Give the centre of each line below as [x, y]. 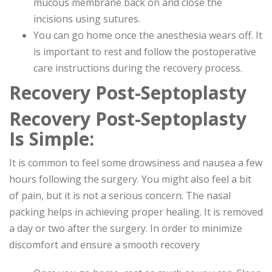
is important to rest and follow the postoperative [145, 52]
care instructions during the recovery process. [138, 68]
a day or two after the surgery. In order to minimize [126, 229]
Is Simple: [52, 139]
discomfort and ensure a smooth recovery [104, 245]
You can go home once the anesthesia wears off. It [148, 36]
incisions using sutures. [87, 19]
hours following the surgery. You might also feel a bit [130, 179]
